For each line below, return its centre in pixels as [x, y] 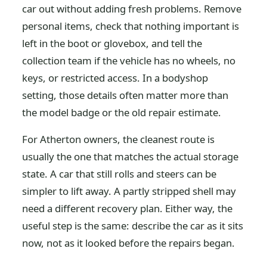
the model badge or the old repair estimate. [122, 112]
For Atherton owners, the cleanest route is [119, 139]
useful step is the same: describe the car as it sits [133, 225]
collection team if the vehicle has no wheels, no [129, 60]
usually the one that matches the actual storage [131, 156]
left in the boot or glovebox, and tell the [112, 43]
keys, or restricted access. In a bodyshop [115, 77]
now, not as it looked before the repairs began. [129, 243]
